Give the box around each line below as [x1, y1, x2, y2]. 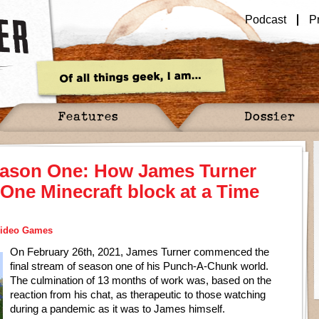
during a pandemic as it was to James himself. [10, 303, 225, 315]
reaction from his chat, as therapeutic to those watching [10, 288, 266, 300]
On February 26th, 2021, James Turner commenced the [10, 246, 269, 258]
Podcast [245, 14, 287, 26]
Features [57, 108, 118, 123]
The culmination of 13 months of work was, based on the [10, 274, 271, 286]
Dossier [244, 108, 296, 123]
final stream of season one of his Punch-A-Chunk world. [10, 260, 268, 272]
